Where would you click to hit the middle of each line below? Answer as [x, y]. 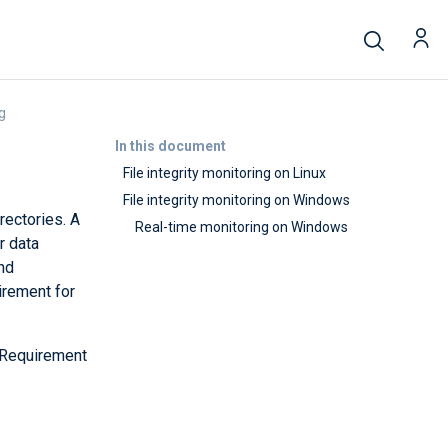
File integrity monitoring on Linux [224, 173]
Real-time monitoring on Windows [241, 227]
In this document [170, 146]
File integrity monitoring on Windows [236, 200]
